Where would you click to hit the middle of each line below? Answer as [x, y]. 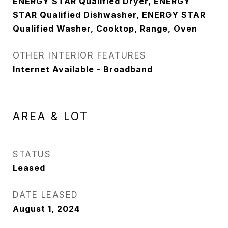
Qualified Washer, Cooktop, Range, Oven [105, 28]
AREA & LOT [51, 116]
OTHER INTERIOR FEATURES [80, 55]
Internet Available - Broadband [83, 69]
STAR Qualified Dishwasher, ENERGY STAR [109, 15]
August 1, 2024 [46, 209]
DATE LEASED [46, 195]
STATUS [32, 154]
